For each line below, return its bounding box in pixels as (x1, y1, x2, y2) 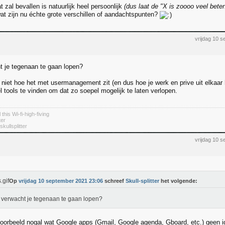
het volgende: (159, 178, 197, 184)
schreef (103, 178, 126, 184)
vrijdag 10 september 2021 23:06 (19, 178, 103, 184)
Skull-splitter (126, 178, 159, 184)
